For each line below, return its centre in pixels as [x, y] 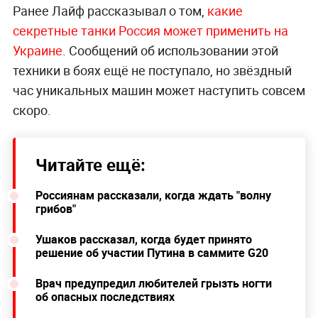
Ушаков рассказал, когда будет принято [143, 239]
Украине [37, 50]
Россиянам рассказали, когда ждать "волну [153, 195]
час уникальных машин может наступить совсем [159, 90]
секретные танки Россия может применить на [150, 30]
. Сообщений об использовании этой [170, 50]
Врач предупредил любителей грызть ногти [153, 283]
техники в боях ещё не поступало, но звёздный [152, 70]
